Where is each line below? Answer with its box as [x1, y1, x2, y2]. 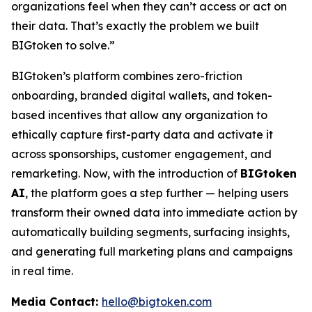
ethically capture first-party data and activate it [11, 127, 273, 141]
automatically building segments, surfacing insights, [11, 225, 290, 239]
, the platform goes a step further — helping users [25, 186, 288, 200]
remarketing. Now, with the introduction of [11, 166, 240, 180]
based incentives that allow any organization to [11, 108, 267, 122]
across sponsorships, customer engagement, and [11, 147, 272, 161]
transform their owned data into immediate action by [11, 205, 297, 219]
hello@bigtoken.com [102, 295, 212, 309]
